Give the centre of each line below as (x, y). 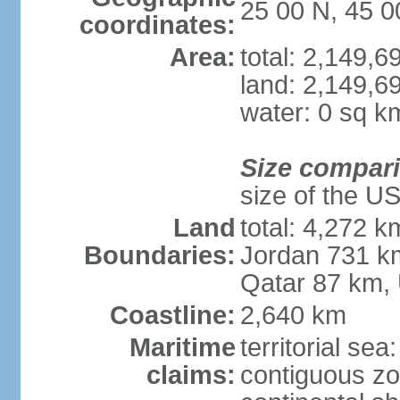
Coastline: (172, 315)
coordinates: (157, 25)
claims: (191, 375)
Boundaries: (159, 255)
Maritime (182, 347)
